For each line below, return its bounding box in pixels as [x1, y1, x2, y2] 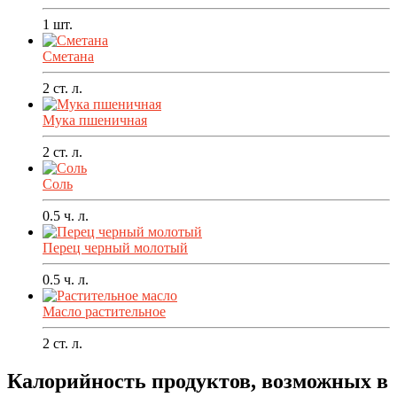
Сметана [43, 49, 94, 65]
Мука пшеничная [43, 113, 147, 128]
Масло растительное [43, 304, 166, 320]
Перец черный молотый [43, 240, 188, 256]
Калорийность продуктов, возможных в [7, 370, 388, 393]
